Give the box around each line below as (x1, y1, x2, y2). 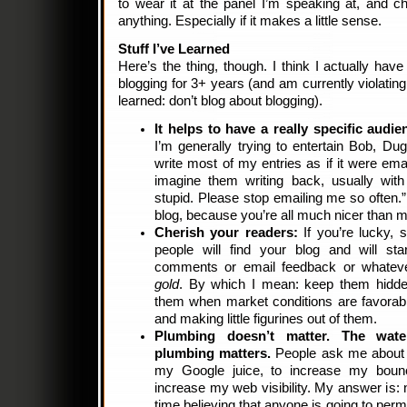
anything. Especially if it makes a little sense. (118, 14, 382, 28)
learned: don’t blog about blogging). (118, 94, 323, 108)
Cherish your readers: (154, 225, 298, 240)
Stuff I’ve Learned (118, 42, 230, 56)
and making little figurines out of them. (154, 312, 377, 326)
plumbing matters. (154, 346, 272, 361)
